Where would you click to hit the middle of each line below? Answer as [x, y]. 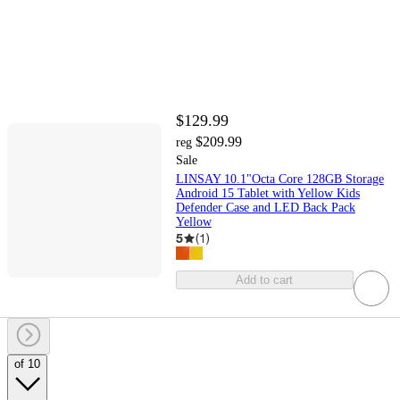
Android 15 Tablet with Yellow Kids [267, 194]
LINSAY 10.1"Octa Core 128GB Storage [279, 179]
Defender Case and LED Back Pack [265, 208]
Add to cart [265, 280]
